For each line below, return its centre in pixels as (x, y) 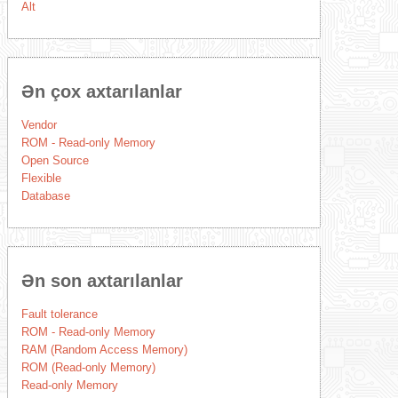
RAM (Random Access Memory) (104, 350)
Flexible (41, 178)
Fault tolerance (59, 314)
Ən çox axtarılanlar (101, 92)
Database (45, 196)
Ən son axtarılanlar (102, 281)
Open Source (55, 160)
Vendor (39, 125)
